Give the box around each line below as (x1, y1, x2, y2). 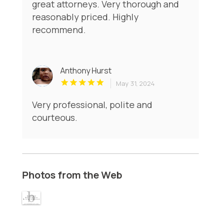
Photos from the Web (22, 168, 122, 182)
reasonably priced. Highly (32, 10, 139, 23)
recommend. (32, 23, 86, 36)
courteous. (32, 111, 77, 123)
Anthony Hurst (60, 65, 111, 76)
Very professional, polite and (32, 98, 152, 110)
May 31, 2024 (115, 78, 155, 88)
